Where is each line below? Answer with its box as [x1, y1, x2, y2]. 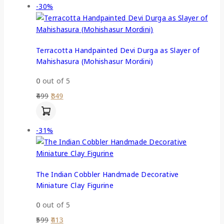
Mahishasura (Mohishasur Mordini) [36, 56, 153, 66]
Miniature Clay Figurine [36, 180, 113, 190]
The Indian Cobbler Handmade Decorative [36, 169, 179, 179]
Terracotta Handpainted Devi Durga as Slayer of [36, 45, 200, 55]
